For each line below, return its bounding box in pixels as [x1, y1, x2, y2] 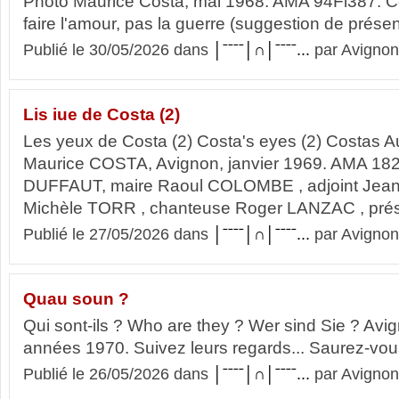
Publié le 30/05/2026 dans [23, 41, 213, 59]
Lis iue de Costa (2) [23, 105, 180, 124]
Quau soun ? [23, 289, 129, 308]
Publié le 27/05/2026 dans [23, 225, 213, 243]
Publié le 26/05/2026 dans [23, 365, 213, 383]
